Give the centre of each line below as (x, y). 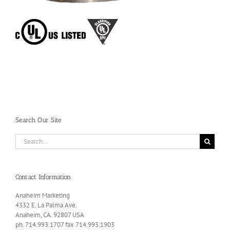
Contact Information (43, 177)
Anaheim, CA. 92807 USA (50, 215)
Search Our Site (39, 120)
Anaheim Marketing (43, 195)
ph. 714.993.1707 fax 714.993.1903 (65, 224)
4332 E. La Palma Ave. (46, 205)
